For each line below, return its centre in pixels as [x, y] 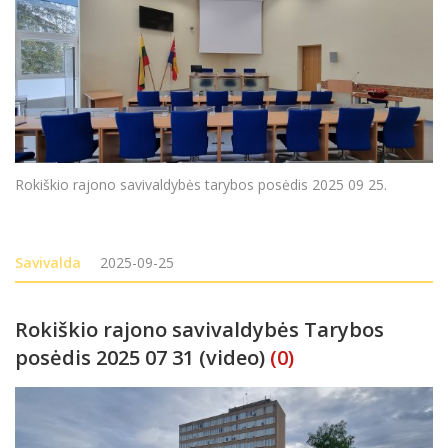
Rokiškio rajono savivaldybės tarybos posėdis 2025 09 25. [205, 184]
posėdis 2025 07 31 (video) [140, 357]
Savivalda [48, 262]
